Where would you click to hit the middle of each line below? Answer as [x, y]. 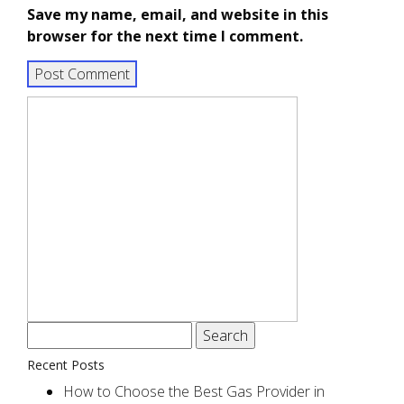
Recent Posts [66, 365]
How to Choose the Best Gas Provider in [194, 391]
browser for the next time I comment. [165, 36]
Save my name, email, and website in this [178, 14]
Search [50, 332]
